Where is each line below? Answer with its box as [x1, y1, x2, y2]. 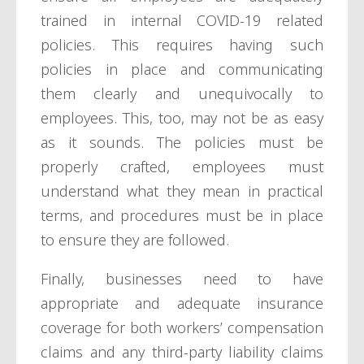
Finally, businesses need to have [41, 269, 323, 289]
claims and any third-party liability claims [41, 342, 323, 362]
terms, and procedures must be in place [41, 206, 323, 226]
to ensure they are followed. [41, 230, 229, 250]
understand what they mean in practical [41, 181, 323, 201]
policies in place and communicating [41, 59, 323, 80]
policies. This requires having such [41, 35, 323, 55]
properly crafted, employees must [41, 157, 323, 177]
